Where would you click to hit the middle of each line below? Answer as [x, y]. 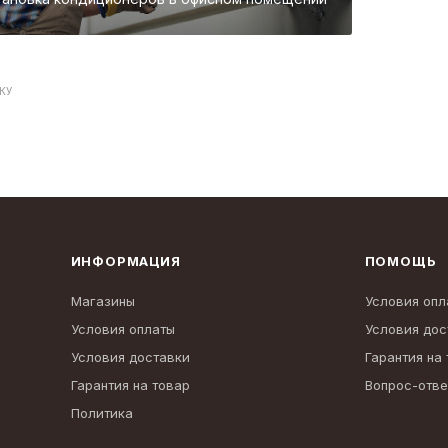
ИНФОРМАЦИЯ [125, 261]
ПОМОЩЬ [400, 261]
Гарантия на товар [130, 385]
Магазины [102, 301]
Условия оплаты [122, 329]
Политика [101, 413]
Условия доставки [130, 357]
